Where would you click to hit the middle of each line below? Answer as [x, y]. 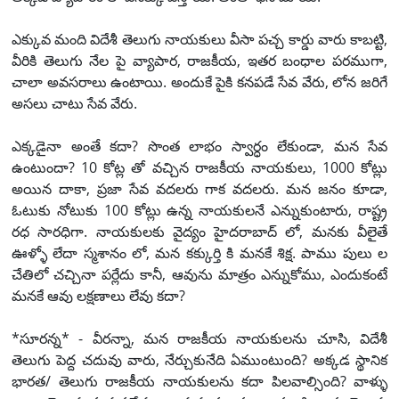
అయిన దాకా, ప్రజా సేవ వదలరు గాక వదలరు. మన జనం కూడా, [199, 188]
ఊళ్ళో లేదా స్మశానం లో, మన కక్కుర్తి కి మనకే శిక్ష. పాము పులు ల [199, 252]
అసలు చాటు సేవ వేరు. [74, 103]
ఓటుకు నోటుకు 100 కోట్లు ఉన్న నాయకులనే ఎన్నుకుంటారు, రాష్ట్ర [199, 210]
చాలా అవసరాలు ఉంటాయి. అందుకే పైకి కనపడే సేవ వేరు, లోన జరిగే [199, 81]
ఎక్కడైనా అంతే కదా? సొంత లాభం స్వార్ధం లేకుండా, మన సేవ [199, 146]
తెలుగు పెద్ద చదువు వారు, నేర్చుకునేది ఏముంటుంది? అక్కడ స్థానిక [199, 359]
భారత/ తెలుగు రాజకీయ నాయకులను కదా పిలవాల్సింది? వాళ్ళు [199, 381]
